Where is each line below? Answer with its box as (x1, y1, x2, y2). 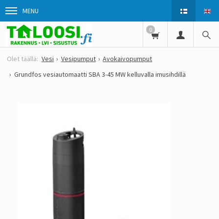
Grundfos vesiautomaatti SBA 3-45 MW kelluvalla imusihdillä (14, 70, 186, 79)
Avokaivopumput (103, 54, 153, 64)
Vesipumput (61, 54, 96, 64)
